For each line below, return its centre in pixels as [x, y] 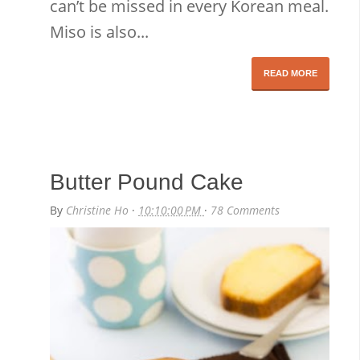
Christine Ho [99, 210]
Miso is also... [100, 31]
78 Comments [245, 210]
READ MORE [291, 73]
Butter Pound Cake [147, 182]
